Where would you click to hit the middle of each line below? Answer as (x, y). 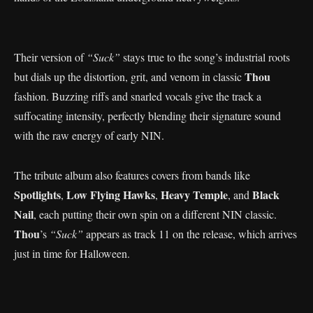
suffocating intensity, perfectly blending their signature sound (147, 116)
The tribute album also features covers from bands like (132, 175)
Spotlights (37, 195)
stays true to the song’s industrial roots (205, 57)
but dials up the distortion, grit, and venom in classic (129, 77)
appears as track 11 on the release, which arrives (190, 234)
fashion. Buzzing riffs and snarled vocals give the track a (138, 96)
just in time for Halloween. (72, 253)
